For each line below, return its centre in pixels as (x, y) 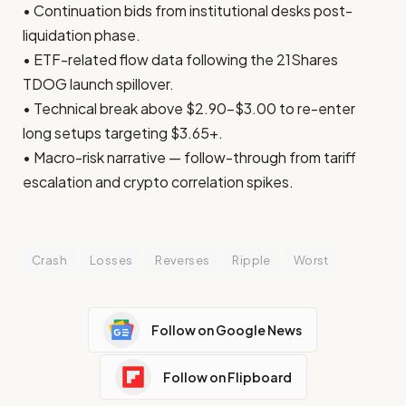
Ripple (251, 261)
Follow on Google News (226, 329)
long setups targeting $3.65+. (123, 133)
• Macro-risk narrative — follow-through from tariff (189, 158)
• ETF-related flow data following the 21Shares (180, 60)
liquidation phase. (82, 35)
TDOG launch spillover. (98, 84)
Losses (111, 261)
